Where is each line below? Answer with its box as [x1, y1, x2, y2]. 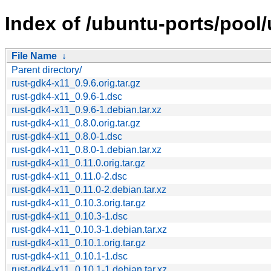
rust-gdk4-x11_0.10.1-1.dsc [11, 250, 128, 261]
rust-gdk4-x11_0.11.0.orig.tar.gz [11, 157, 145, 168]
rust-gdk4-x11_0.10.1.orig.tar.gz [11, 237, 146, 248]
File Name [11, 50, 57, 61]
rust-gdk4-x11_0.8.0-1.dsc [11, 131, 122, 142]
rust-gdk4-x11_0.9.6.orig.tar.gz [11, 77, 140, 88]
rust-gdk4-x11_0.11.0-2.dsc [11, 171, 127, 181]
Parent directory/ [11, 64, 82, 75]
